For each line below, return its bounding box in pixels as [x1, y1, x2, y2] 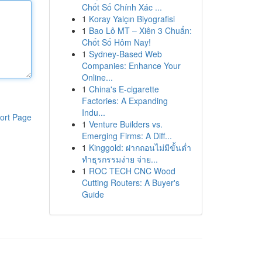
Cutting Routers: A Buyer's [81, 177, 180, 188]
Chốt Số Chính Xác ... [81, 1, 162, 13]
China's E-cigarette [88, 83, 159, 95]
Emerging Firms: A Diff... [81, 130, 172, 142]
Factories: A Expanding [81, 95, 168, 106]
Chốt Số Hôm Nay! [81, 36, 151, 48]
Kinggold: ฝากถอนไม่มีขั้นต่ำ [88, 142, 191, 153]
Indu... [81, 106, 105, 118]
